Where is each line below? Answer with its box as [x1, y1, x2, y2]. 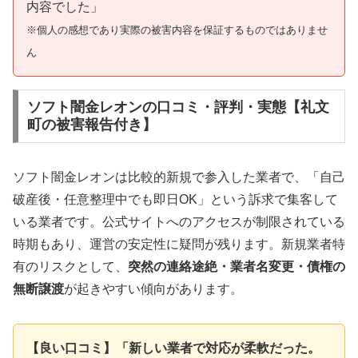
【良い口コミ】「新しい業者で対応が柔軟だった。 [26, 341, 320, 356]
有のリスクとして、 [13, 260, 128, 274]
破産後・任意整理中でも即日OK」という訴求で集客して [13, 193, 338, 207]
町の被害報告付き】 [26, 117, 157, 133]
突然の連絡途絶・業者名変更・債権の [128, 260, 345, 274]
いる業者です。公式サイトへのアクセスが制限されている [13, 215, 345, 229]
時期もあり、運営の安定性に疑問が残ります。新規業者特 [13, 237, 345, 252]
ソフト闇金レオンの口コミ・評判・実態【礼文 [26, 99, 329, 116]
